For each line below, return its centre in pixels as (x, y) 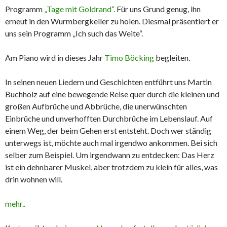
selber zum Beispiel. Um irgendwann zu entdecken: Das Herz (110, 155)
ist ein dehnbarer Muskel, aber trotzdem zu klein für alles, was (111, 167)
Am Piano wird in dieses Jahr (54, 58)
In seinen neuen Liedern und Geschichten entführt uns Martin (108, 82)
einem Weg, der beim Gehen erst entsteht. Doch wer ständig (108, 131)
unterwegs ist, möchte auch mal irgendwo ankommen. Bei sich (111, 143)
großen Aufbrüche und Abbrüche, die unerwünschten (96, 106)
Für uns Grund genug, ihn (159, 9)
